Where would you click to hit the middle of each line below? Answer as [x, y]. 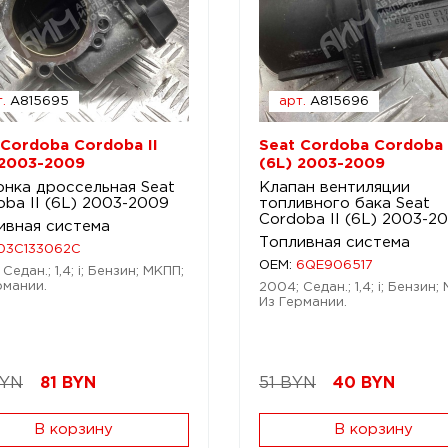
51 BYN [287, 383]
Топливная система [334, 242]
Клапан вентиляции [334, 187]
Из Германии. [302, 302]
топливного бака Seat [344, 203]
